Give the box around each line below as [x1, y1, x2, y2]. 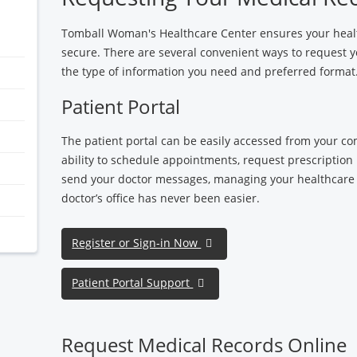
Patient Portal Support [72, 274, 194, 290]
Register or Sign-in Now [72, 234, 202, 250]
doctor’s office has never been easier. [61, 190, 261, 206]
